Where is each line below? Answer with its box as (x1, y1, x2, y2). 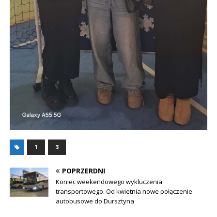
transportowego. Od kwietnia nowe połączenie (56, 187, 192, 196)
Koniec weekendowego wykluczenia (56, 177, 162, 186)
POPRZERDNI (62, 166, 105, 176)
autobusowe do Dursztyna (56, 197, 134, 206)
